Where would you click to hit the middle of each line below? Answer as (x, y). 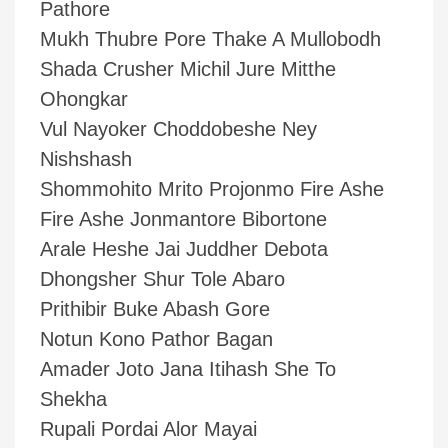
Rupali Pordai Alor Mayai (148, 429)
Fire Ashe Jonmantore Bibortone (183, 219)
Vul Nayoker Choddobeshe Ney (178, 129)
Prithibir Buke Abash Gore (155, 309)
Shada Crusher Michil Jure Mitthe (188, 69)
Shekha (73, 399)
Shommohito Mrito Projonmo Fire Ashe (212, 189)
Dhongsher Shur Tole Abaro (162, 279)
